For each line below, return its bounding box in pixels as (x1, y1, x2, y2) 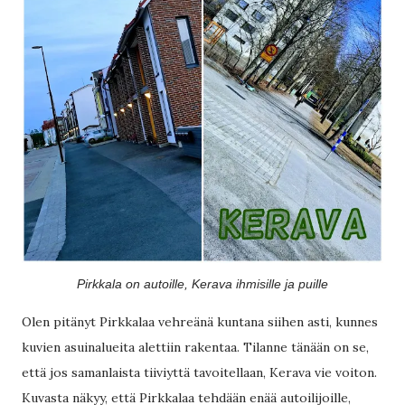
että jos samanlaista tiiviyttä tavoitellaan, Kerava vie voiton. (22, 364, 377, 381)
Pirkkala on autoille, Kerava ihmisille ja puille (77, 277, 328, 291)
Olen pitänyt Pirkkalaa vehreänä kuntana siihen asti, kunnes (22, 314, 378, 330)
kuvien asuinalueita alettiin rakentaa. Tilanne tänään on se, (22, 339, 369, 355)
